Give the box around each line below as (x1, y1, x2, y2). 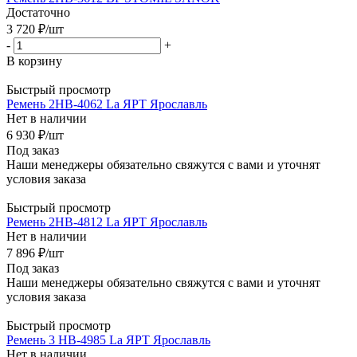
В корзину (6, 53, 62, 68)
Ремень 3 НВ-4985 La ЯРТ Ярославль (6, 332, 210, 347)
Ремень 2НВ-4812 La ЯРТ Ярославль (6, 214, 207, 229)
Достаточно (6, 5, 70, 19)
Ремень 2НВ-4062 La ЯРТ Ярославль (6, 96, 207, 111)
